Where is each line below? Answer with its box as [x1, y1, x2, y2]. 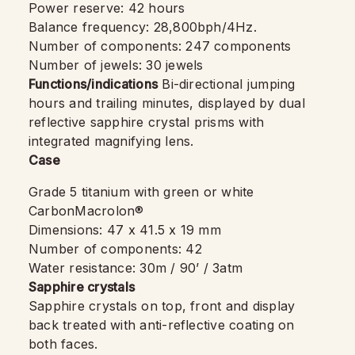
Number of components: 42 [29, 240, 202, 257]
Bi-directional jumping [158, 75, 296, 92]
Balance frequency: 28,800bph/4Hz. [29, 18, 257, 35]
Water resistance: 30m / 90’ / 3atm [29, 259, 243, 276]
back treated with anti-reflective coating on [29, 316, 295, 333]
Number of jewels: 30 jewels [29, 56, 204, 73]
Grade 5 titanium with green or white [29, 183, 254, 200]
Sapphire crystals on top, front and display [29, 297, 296, 314]
